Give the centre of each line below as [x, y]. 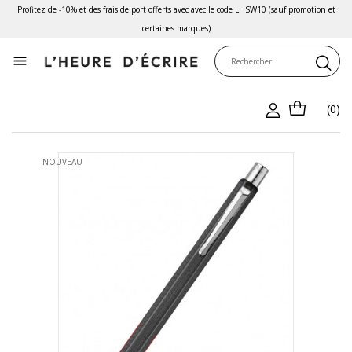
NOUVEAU [62, 161]
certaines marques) [176, 28]
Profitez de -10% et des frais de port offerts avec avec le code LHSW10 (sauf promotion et [176, 9]
